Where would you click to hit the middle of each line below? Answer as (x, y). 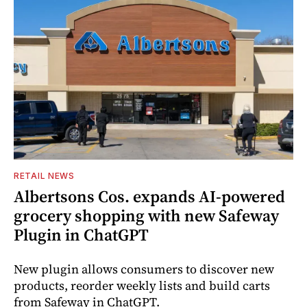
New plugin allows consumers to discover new (144, 269)
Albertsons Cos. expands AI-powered (149, 196)
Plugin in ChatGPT (81, 234)
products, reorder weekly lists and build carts (142, 285)
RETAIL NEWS (44, 175)
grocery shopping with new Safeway (146, 215)
